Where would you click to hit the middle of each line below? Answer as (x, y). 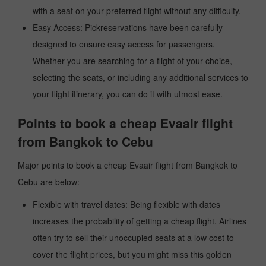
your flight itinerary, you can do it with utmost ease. (128, 94)
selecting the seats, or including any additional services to (140, 77)
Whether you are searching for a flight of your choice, (132, 61)
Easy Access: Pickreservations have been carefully (128, 27)
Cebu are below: (49, 182)
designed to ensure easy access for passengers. (124, 44)
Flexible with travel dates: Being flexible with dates (126, 204)
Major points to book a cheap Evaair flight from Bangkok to (128, 165)
